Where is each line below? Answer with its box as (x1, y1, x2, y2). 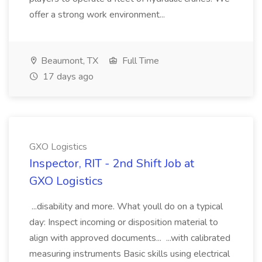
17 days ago (40, 70, 94, 83)
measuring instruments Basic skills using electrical (29, 247, 230, 260)
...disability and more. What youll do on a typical (29, 200, 223, 213)
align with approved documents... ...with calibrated (29, 232, 230, 244)
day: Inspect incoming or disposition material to (29, 216, 218, 229)
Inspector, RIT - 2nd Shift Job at (29, 156, 194, 171)
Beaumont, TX (39, 54, 98, 67)
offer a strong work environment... (29, 8, 167, 21)
